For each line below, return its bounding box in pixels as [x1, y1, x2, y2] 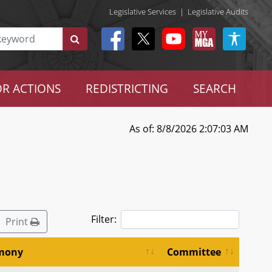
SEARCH [192, 81, 236, 96]
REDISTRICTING [85, 81, 168, 96]
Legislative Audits [188, 5, 248, 17]
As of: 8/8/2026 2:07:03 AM [129, 122, 248, 135]
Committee [167, 245, 221, 259]
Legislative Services [109, 5, 176, 17]
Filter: [91, 212, 117, 226]
